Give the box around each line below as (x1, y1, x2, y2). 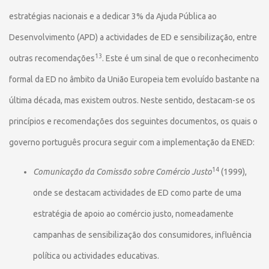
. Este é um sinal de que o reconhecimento (102, 53, 259, 63)
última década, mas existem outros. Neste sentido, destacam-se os (9, 95, 255, 105)
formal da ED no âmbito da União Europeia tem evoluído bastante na (9, 74, 259, 84)
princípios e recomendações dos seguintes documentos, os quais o (9, 116, 258, 126)
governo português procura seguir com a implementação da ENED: (9, 138, 255, 147)
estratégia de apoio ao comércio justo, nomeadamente (33, 209, 234, 219)
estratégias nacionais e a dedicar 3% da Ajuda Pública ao (9, 11, 217, 21)
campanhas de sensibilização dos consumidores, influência (33, 230, 252, 240)
